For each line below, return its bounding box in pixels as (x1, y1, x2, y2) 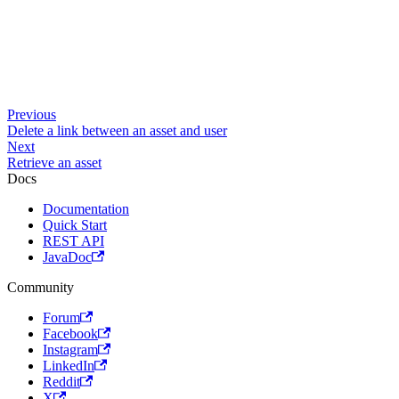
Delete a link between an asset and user (7, 123, 227, 138)
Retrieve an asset (7, 155, 102, 170)
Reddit (43, 374, 80, 389)
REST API (43, 233, 104, 248)
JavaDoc (43, 249, 92, 265)
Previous (7, 107, 56, 122)
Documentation (43, 201, 129, 216)
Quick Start (43, 217, 107, 232)
